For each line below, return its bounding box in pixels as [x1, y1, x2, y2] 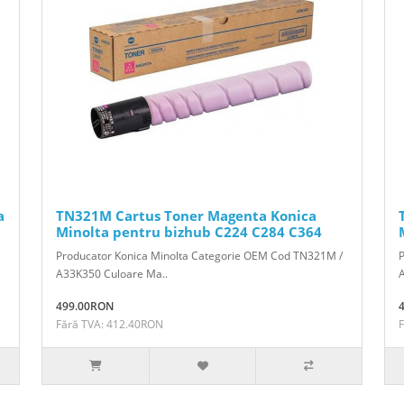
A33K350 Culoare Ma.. [56, 265, 168, 281]
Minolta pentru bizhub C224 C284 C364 [56, 222, 322, 241]
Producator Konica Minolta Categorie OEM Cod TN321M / [56, 247, 343, 263]
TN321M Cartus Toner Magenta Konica [56, 206, 317, 225]
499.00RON [56, 298, 114, 314]
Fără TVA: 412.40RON [56, 316, 163, 332]
